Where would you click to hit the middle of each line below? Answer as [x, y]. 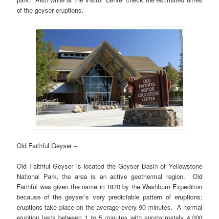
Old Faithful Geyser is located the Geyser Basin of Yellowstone [109, 166]
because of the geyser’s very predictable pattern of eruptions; [109, 197]
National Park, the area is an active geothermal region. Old [109, 176]
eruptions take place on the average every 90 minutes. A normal [109, 207]
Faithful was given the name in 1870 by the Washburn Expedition [109, 186]
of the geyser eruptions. [50, 10]
